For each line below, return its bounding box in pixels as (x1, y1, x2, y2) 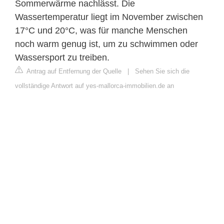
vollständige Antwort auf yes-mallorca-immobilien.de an (15, 81, 174, 89)
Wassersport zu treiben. (15, 52, 109, 62)
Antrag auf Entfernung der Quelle (25, 67, 121, 75)
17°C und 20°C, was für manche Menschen (15, 25, 187, 35)
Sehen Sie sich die (135, 67, 189, 75)
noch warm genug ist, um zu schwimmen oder (15, 38, 198, 49)
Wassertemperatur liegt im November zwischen (15, 11, 203, 22)
